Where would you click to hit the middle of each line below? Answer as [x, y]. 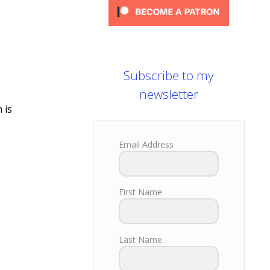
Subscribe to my [169, 76]
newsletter [169, 94]
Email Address [146, 145]
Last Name [140, 240]
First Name [140, 192]
